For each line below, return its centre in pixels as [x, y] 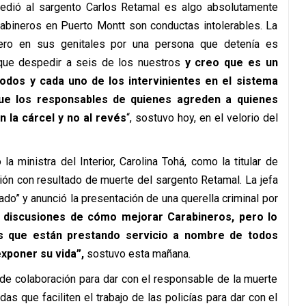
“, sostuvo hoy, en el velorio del [202, 118]
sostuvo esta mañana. [138, 254]
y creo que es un [231, 62]
